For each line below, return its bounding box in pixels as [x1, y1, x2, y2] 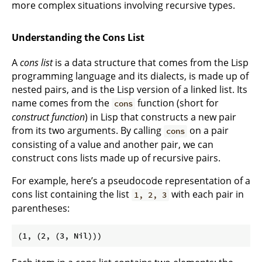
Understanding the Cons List [12, 30, 144, 44]
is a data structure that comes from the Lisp [53, 56, 249, 70]
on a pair [187, 124, 229, 137]
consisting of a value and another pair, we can [12, 138, 213, 151]
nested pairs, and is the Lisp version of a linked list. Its [12, 83, 247, 96]
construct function [12, 111, 85, 124]
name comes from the [12, 96, 112, 110]
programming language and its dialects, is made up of [12, 70, 249, 83]
